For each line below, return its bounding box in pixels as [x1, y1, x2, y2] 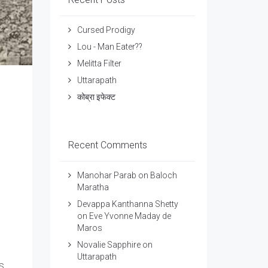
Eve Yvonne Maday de [89, 211, 171, 221]
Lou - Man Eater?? [77, 42, 142, 51]
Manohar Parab [77, 170, 136, 180]
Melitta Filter [77, 59, 121, 68]
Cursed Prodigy [77, 25, 135, 35]
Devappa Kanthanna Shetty [77, 199, 178, 209]
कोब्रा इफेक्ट [77, 92, 115, 102]
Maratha [77, 182, 111, 192]
